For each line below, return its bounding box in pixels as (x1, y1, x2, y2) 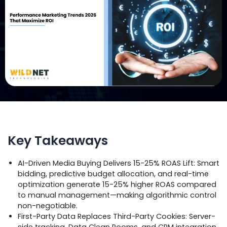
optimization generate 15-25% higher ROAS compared (18, 179, 216, 190)
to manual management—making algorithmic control (18, 190, 216, 200)
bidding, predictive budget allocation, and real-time (18, 168, 209, 179)
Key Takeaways (8, 132, 108, 150)
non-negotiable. (18, 200, 78, 211)
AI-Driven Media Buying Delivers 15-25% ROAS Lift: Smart (18, 158, 219, 168)
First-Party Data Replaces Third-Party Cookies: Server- (18, 211, 215, 221)
